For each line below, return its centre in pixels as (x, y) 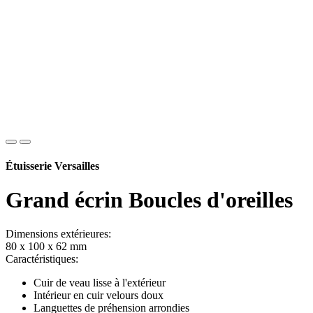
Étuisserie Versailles (52, 166)
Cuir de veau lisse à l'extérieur (100, 283)
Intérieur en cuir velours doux (99, 296)
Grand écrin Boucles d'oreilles (149, 200)
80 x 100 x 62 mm (46, 247)
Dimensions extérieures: (58, 234)
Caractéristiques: (42, 259)
